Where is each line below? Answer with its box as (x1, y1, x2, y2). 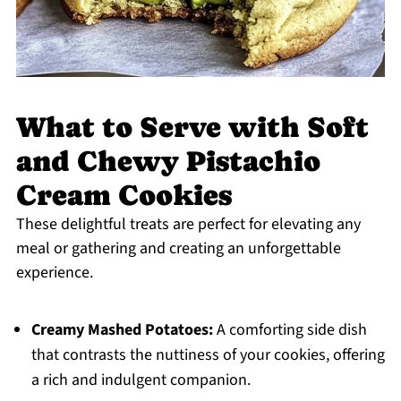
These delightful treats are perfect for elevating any (15, 213, 361, 236)
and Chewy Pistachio (15, 145, 320, 178)
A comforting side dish (212, 319, 367, 342)
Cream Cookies (15, 179, 232, 212)
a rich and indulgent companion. (30, 369, 251, 392)
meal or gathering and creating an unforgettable (15, 237, 341, 260)
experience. (15, 261, 93, 285)
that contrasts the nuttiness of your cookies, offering (30, 344, 385, 367)
